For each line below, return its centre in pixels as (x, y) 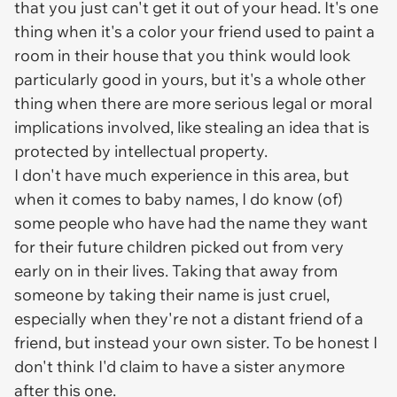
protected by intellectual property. (141, 151)
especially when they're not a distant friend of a (189, 319)
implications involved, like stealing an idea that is (192, 127)
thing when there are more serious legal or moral (193, 103)
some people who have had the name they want (191, 223)
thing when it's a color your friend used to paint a (195, 31)
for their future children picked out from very (179, 247)
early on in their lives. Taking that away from (176, 271)
